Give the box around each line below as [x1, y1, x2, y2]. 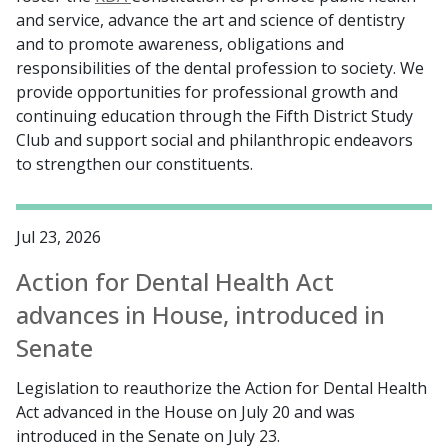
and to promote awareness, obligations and [16, 33, 344, 56]
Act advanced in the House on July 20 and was [16, 401, 355, 424]
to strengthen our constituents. [16, 153, 253, 176]
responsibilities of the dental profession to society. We [16, 57, 424, 80]
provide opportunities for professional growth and [16, 81, 398, 104]
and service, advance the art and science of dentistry [16, 9, 405, 32]
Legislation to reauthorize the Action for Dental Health [16, 377, 427, 400]
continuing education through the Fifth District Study [16, 105, 413, 128]
